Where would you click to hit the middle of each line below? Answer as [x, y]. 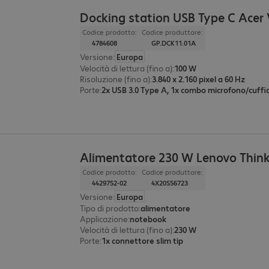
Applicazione [104, 219]
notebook [148, 219]
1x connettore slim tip [143, 240]
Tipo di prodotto [110, 208]
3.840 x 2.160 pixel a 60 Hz [199, 79]
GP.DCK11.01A [174, 43]
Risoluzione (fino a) [115, 79]
